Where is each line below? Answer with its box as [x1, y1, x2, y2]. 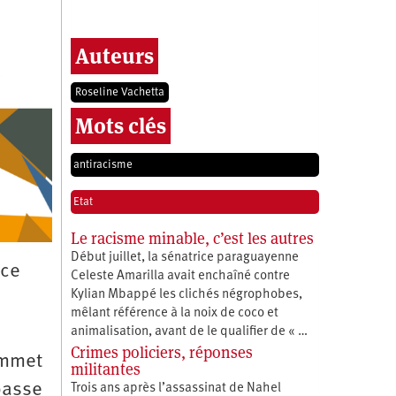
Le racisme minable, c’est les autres [70, 227, 314, 248]
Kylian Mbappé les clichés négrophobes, [70, 287, 302, 301]
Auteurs [74, 42, 154, 70]
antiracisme [72, 158, 133, 171]
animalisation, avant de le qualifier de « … [70, 324, 308, 339]
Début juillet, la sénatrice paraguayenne [70, 250, 299, 264]
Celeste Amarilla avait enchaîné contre [70, 269, 290, 283]
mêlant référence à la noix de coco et [70, 306, 278, 320]
